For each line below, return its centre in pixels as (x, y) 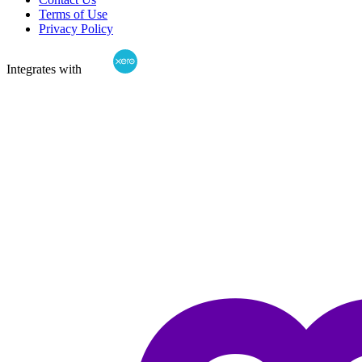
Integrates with (44, 69)
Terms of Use (73, 14)
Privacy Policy (76, 28)
